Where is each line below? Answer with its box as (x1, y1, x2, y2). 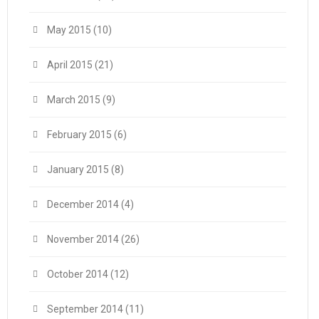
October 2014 (47, 268, 108, 280)
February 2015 (47, 129, 112, 140)
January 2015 (47, 164, 109, 175)
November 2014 (47, 234, 119, 245)
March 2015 (47, 94, 100, 105)
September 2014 (47, 303, 123, 315)
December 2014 (47, 199, 119, 210)
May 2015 (47, 24, 91, 36)
